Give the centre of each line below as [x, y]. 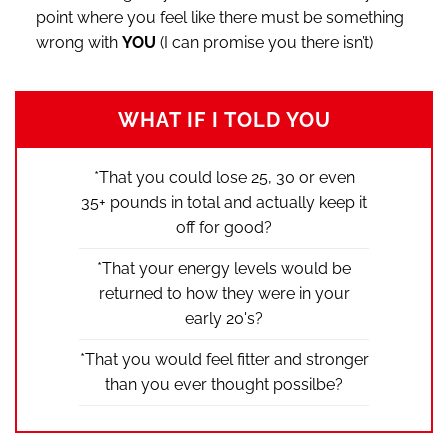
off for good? [224, 228]
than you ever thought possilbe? [224, 385]
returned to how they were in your [224, 294]
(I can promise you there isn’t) [264, 43]
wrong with [78, 43]
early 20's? [224, 319]
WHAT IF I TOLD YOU [224, 119]
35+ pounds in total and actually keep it [224, 203]
